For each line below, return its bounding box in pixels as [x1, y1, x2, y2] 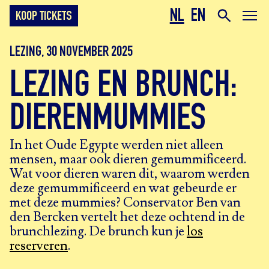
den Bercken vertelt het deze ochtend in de [10, 208, 245, 226]
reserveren [10, 237, 68, 255]
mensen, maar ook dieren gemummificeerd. [10, 151, 246, 168]
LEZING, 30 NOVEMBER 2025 [10, 46, 133, 60]
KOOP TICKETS [16, 10, 72, 24]
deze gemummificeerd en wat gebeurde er [10, 180, 237, 197]
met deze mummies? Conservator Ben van [10, 194, 241, 211]
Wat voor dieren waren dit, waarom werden [10, 165, 250, 183]
